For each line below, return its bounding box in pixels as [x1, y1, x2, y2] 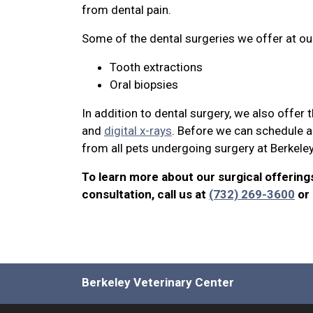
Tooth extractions [110, 60, 203, 74]
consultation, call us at [82, 187, 209, 201]
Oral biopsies [110, 78, 178, 92]
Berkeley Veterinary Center [82, 275, 234, 289]
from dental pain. [82, 3, 171, 17]
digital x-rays [104, 124, 172, 138]
